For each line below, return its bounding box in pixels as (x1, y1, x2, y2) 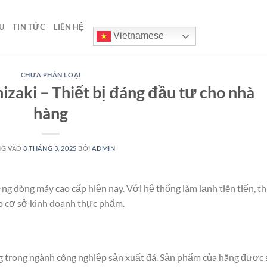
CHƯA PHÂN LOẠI (20, 71, 81, 79)
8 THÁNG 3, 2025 (23, 144, 77, 152)
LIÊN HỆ (53, 22, 85, 32)
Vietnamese (110, 30, 164, 41)
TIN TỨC (13, 22, 45, 32)
